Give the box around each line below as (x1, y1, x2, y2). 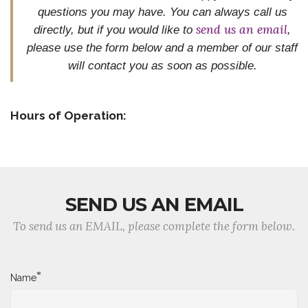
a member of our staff (187, 40, 298, 54)
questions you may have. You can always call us (37, 4, 287, 19)
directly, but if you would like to (34, 22, 196, 36)
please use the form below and (27, 40, 187, 54)
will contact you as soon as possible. (67, 58, 257, 72)
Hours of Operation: (10, 108, 126, 122)
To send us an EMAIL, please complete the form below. (13, 218, 295, 234)
